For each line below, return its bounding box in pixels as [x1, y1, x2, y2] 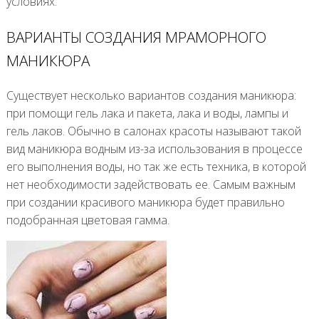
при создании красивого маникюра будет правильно [6, 194, 285, 211]
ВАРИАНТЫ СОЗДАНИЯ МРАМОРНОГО [6, 26, 266, 47]
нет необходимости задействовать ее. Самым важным [6, 177, 296, 193]
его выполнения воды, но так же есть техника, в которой [6, 159, 306, 175]
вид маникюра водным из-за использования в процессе [6, 141, 303, 157]
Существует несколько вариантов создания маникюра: [6, 88, 296, 104]
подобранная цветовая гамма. [6, 212, 169, 229]
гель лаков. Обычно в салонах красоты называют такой [6, 123, 301, 140]
